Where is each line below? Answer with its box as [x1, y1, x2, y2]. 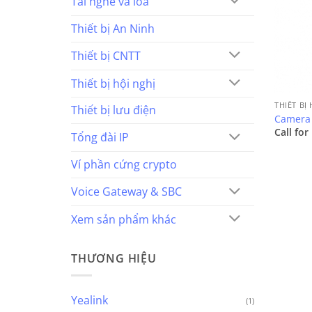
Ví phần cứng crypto [71, 157, 177, 173]
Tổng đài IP [71, 130, 129, 146]
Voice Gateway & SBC [71, 184, 182, 200]
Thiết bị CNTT [71, 47, 141, 63]
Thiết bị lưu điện [71, 102, 156, 118]
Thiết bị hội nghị [71, 75, 155, 91]
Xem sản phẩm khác [71, 211, 176, 227]
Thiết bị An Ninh [71, 20, 155, 36]
